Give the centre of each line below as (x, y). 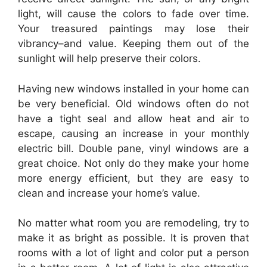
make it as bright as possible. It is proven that (133, 238)
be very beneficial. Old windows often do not (133, 103)
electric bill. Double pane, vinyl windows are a (133, 148)
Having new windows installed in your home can (133, 89)
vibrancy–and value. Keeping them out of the (133, 44)
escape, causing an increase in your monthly (133, 133)
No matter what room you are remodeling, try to (133, 223)
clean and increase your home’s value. (109, 193)
